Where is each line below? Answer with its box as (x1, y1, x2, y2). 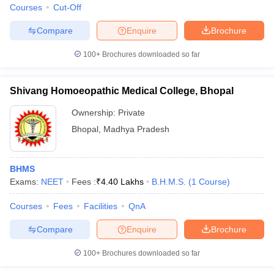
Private (118, 108, 145, 117)
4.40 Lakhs (101, 177, 144, 187)
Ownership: (72, 108, 118, 117)
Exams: (10, 177, 41, 187)
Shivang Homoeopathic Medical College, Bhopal (10, 86, 234, 96)
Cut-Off (53, 2, 81, 12)
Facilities (84, 201, 117, 211)
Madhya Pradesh (103, 124, 169, 134)
